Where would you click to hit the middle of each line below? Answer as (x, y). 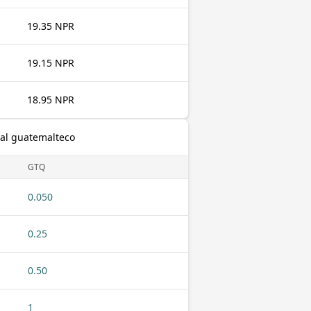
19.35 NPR (51, 26)
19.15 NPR (51, 63)
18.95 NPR (51, 100)
